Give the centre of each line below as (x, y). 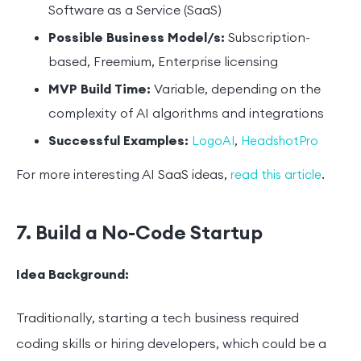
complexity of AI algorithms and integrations (186, 114)
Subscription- (269, 38)
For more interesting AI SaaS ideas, (123, 175)
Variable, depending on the (237, 90)
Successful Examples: (118, 141)
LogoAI (213, 142)
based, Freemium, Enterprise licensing (163, 62)
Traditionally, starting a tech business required (158, 319)
